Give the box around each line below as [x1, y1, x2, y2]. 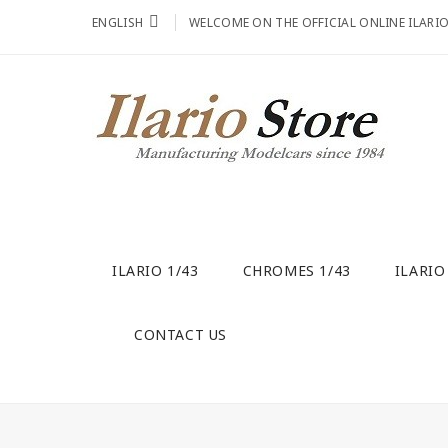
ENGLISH [92, 14, 147, 31]
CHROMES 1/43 [242, 261, 351, 280]
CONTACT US [134, 325, 227, 344]
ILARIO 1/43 [112, 261, 199, 280]
